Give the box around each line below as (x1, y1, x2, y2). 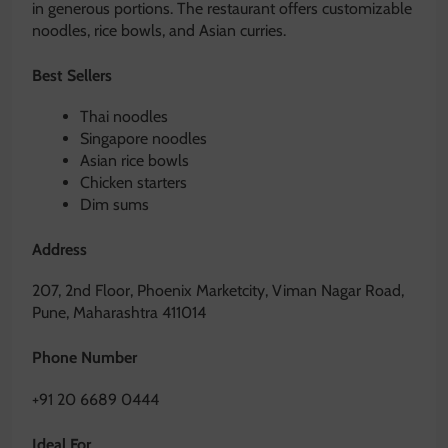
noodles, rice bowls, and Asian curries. (32, 20, 286, 40)
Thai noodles (80, 107, 168, 127)
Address (32, 240, 87, 260)
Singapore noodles (80, 129, 207, 149)
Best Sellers (32, 65, 112, 85)
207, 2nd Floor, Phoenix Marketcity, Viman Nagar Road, (32, 281, 404, 301)
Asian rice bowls (80, 151, 189, 171)
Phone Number (32, 348, 137, 368)
